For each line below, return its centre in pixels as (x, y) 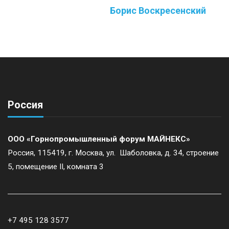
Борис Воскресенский (158, 11)
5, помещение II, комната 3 (56, 167)
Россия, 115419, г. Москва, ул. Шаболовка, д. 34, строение (113, 153)
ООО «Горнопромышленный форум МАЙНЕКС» (99, 139)
